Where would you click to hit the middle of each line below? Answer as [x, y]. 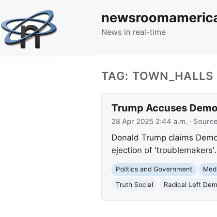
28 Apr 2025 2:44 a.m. [149, 121]
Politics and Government [154, 169]
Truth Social [134, 184]
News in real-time [133, 32]
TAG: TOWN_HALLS [157, 76]
